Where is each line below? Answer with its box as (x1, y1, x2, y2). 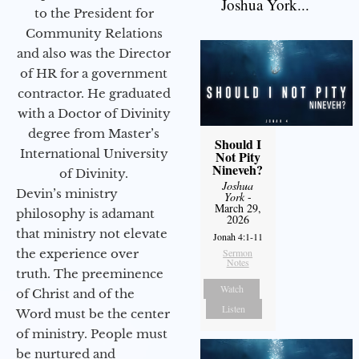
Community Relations (25, 26, 163, 42)
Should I (214, 135, 261, 154)
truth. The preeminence (16, 266, 163, 282)
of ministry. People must (16, 326, 167, 342)
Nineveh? (212, 160, 264, 179)
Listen (222, 302, 246, 316)
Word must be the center (16, 306, 170, 322)
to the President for (34, 6, 154, 22)
